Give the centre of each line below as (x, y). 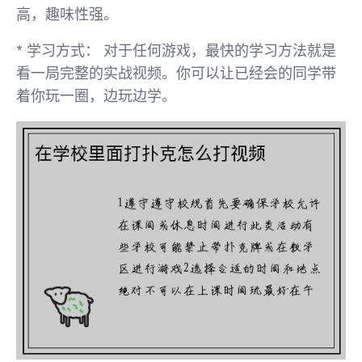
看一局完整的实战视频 (89, 74)
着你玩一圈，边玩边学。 (96, 96)
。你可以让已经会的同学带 (249, 74)
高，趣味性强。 (67, 15)
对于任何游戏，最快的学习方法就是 (218, 51)
